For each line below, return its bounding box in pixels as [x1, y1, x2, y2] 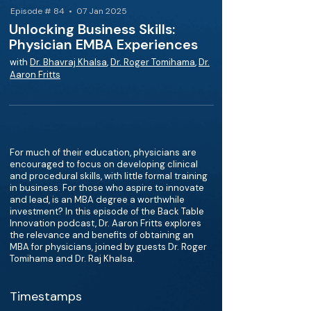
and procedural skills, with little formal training [10, 170, 208, 182]
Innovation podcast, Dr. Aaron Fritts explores [10, 217, 201, 229]
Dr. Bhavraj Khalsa [30, 56, 107, 68]
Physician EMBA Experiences [9, 35, 198, 53]
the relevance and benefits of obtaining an [10, 229, 194, 241]
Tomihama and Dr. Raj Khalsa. [10, 253, 135, 264]
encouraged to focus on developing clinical [10, 158, 198, 170]
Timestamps [10, 288, 82, 305]
